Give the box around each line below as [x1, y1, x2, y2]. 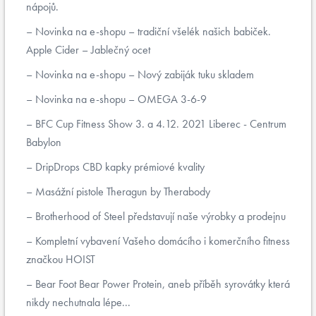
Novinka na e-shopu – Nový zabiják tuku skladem [32, 67, 254, 82]
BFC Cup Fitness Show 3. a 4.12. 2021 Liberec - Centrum [32, 116, 286, 131]
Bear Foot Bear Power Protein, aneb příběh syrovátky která [32, 276, 290, 291]
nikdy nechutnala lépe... [26, 295, 130, 310]
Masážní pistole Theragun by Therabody [32, 184, 210, 199]
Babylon [26, 135, 61, 150]
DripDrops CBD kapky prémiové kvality [32, 159, 205, 174]
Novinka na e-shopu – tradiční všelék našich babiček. [32, 24, 271, 39]
